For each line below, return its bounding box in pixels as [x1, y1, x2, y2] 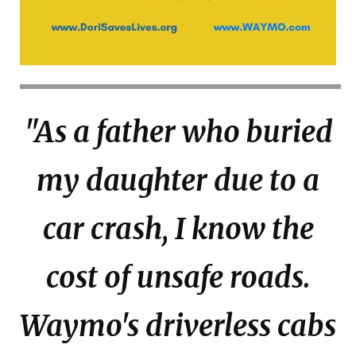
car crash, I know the [42, 211, 314, 247]
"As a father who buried [23, 114, 333, 150]
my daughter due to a [37, 162, 319, 199]
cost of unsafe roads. [45, 259, 311, 296]
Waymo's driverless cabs [20, 308, 336, 344]
